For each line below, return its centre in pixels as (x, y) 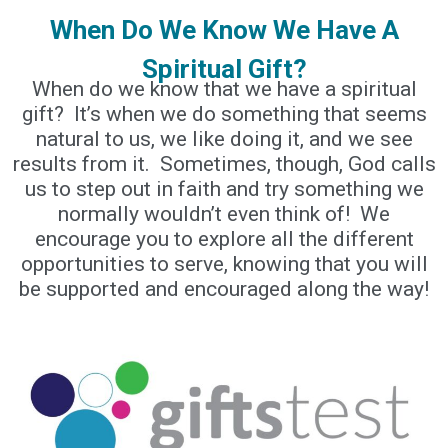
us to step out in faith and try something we (224, 188)
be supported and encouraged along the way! (224, 288)
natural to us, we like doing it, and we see (224, 138)
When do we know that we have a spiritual (224, 88)
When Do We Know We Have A (224, 30)
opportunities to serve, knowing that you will (224, 263)
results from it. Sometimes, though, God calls (224, 163)
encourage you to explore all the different (224, 238)
